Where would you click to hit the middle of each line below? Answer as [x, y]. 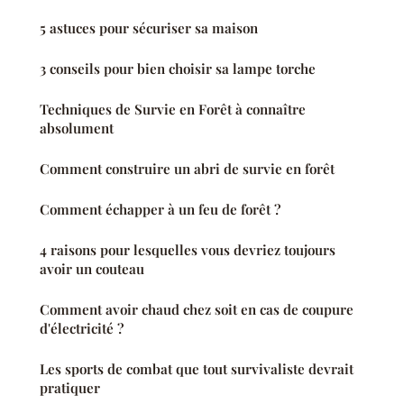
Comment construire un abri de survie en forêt [187, 168]
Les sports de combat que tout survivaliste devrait [197, 368]
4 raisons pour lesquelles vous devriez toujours [188, 249]
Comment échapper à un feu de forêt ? [160, 209]
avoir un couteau [92, 268]
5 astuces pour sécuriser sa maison [149, 28]
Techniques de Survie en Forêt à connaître [173, 109]
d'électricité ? [82, 328]
